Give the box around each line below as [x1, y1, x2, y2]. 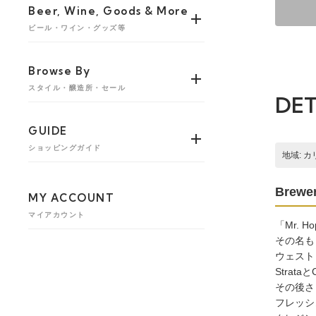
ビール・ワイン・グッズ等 [28, 23, 126, 32]
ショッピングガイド [28, 142, 102, 152]
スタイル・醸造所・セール [28, 83, 126, 92]
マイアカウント [28, 209, 85, 219]
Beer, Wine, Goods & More [28, 4, 188, 18]
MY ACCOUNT [28, 190, 114, 205]
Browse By [28, 63, 91, 78]
